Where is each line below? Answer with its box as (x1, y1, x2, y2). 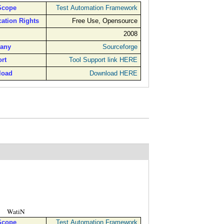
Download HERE (89, 69, 137, 77)
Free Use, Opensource (71, 17, 137, 25)
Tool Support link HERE (68, 56, 137, 64)
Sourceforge (102, 43, 137, 51)
